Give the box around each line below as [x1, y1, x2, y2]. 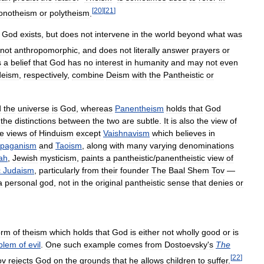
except [76, 128, 101, 138]
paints [81, 153, 104, 163]
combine [72, 70, 104, 80]
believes [176, 128, 206, 138]
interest [95, 58, 123, 68]
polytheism [49, 8, 90, 18]
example [84, 240, 115, 250]
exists [20, 29, 41, 39]
